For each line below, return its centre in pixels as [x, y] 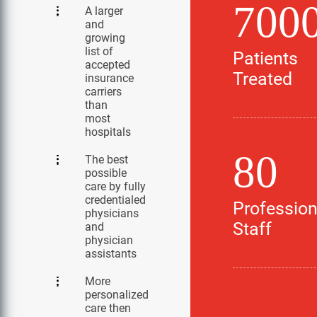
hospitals [108, 132]
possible [106, 173]
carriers [103, 92]
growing [105, 38]
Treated [262, 79]
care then [108, 308]
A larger [104, 11]
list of [99, 51]
